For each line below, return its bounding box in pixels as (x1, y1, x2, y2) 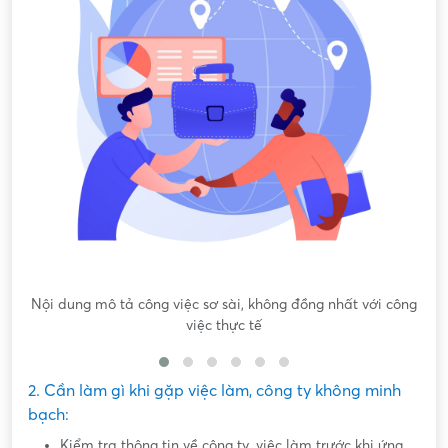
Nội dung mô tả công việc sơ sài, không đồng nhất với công (31, 296, 417, 312)
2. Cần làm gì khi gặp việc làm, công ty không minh (28, 381, 401, 400)
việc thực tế (186, 317, 262, 333)
